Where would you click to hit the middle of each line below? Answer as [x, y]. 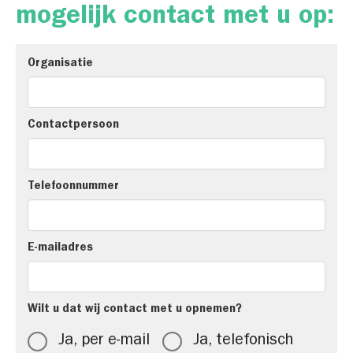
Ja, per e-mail [104, 341]
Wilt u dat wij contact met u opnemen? [135, 310]
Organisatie [60, 64]
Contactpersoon [73, 126]
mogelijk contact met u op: [175, 18]
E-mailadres [60, 249]
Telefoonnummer [73, 187]
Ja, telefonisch [243, 341]
